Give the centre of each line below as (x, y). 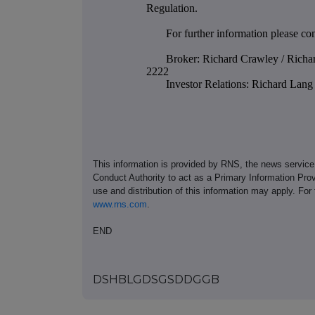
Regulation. (172, 8)
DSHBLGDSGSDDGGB (156, 279)
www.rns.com (120, 204)
